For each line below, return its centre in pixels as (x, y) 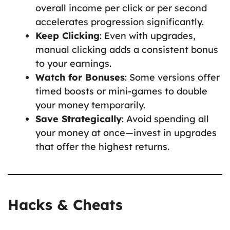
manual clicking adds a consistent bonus (127, 49)
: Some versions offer (172, 77)
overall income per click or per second (121, 8)
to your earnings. (73, 63)
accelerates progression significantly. (120, 22)
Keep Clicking (68, 35)
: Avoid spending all (165, 119)
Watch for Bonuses (80, 77)
